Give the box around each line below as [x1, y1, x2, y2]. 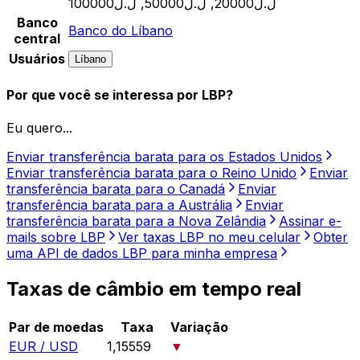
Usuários [9, 50, 65, 67]
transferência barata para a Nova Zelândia [6, 213, 266, 230]
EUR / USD [9, 338, 78, 355]
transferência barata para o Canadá [6, 181, 225, 198]
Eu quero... [6, 120, 72, 137]
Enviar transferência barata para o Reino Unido [6, 165, 297, 182]
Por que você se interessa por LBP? [6, 86, 233, 103]
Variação [170, 319, 228, 336]
